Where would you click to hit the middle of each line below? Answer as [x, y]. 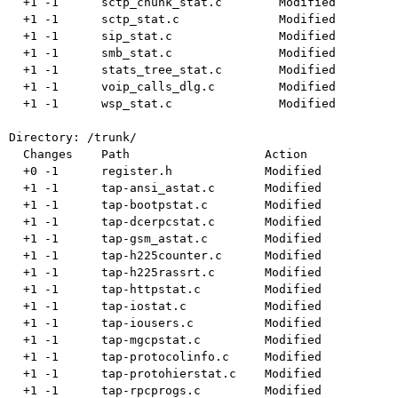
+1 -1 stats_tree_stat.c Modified [16, 70]
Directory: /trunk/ [73, 138]
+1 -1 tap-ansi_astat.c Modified [16, 188]
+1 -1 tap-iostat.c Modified [16, 306]
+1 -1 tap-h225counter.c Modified [16, 256]
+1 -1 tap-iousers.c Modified [16, 323]
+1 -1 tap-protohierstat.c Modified [16, 374]
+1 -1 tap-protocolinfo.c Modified [16, 357]
